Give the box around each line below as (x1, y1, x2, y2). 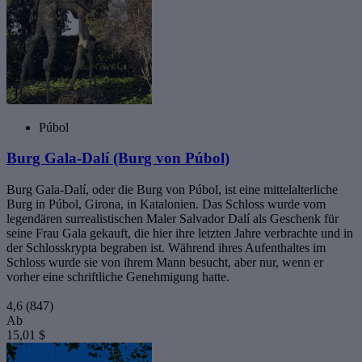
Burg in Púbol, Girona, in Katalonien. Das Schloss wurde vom (6, 197, 326, 211)
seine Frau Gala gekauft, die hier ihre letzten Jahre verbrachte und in (6, 226, 353, 240)
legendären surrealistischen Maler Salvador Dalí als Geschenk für (6, 212, 339, 225)
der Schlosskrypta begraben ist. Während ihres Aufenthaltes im (6, 241, 326, 255)
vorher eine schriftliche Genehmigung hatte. (6, 270, 229, 284)
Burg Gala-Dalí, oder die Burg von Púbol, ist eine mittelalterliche (6, 183, 338, 196)
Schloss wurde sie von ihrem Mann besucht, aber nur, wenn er (6, 255, 323, 269)
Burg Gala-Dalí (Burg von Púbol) (6, 149, 229, 167)
